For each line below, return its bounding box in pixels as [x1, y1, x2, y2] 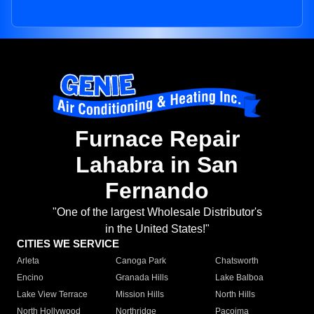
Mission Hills [116, 289, 165, 300]
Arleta [17, 256, 39, 266]
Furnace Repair [74, 126, 240, 152]
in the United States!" [104, 223, 210, 235]
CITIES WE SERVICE [17, 238, 119, 250]
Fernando [105, 178, 209, 204]
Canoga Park [116, 256, 167, 266]
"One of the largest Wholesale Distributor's [52, 206, 262, 219]
